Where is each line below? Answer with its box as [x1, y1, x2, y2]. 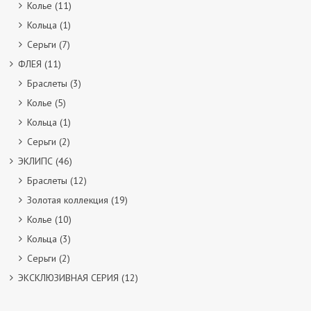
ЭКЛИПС [18, 155, 53, 167]
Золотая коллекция [27, 194, 108, 206]
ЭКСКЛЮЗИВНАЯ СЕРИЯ [18, 271, 119, 284]
